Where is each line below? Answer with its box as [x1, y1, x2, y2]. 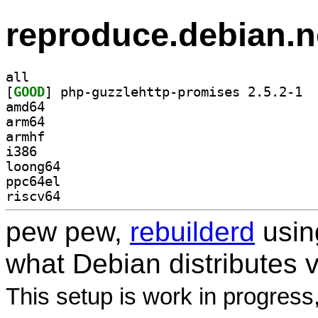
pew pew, [6, 216, 130, 247]
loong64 [6, 158, 60, 174]
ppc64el [6, 173, 60, 189]
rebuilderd [130, 216, 255, 247]
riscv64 [6, 188, 60, 204]
